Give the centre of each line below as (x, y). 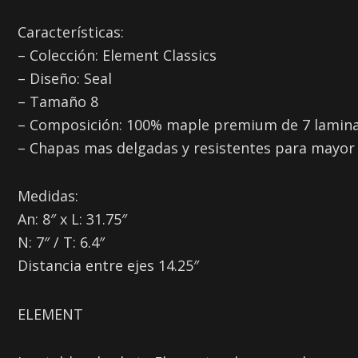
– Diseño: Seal (65, 78)
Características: (71, 32)
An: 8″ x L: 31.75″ (72, 219)
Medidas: (48, 196)
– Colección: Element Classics (117, 55)
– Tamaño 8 (58, 101)
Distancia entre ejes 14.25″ (108, 266)
